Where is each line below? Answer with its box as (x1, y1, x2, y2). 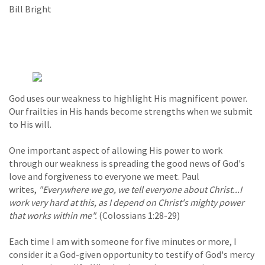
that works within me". (9, 209, 97, 221)
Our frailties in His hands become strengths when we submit (9, 105, 253, 117)
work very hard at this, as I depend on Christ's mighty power (9, 196, 244, 208)
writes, (9, 183, 38, 195)
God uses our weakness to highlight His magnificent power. (9, 92, 247, 104)
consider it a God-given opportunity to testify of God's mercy (9, 248, 254, 260)
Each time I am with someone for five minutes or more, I (9, 235, 237, 247)
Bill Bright (9, 2, 51, 15)
